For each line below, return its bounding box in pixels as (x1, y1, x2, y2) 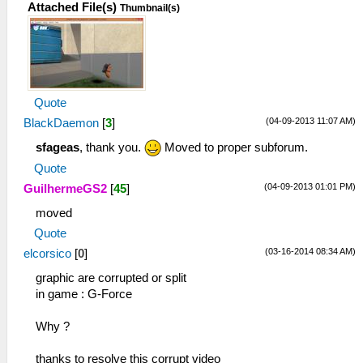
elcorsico (23, 247, 71, 261)
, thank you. (79, 140, 144, 154)
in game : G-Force (36, 288, 132, 301)
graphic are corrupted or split (36, 271, 186, 285)
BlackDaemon (23, 116, 99, 130)
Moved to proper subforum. (161, 140, 308, 154)
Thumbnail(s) (120, 2, 180, 14)
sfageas (36, 140, 79, 154)
